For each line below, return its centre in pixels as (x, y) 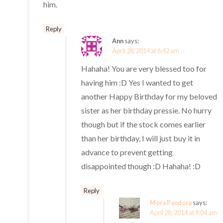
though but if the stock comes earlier (144, 124)
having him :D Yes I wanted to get (137, 83)
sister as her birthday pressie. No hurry (147, 111)
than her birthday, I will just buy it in (141, 138)
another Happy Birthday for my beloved (149, 97)
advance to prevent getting (127, 152)
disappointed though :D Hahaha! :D (141, 166)
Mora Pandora (171, 203)
